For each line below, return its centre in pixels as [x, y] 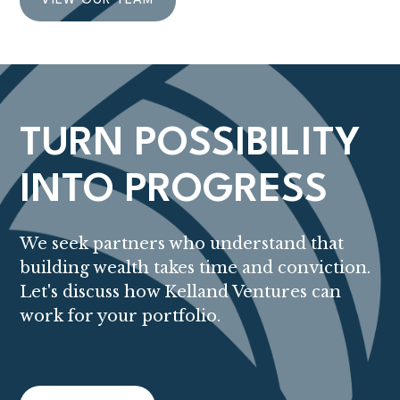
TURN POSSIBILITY [190, 144]
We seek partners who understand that [182, 244]
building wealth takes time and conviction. [196, 268]
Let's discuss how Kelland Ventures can [181, 292]
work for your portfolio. [121, 316]
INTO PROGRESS [174, 191]
